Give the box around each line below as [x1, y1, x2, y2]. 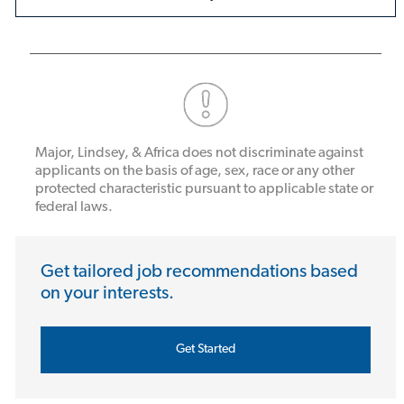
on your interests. [40, 285, 174, 304]
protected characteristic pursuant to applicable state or [34, 182, 373, 197]
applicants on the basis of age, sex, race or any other [34, 164, 354, 179]
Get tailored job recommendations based [40, 263, 358, 282]
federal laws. [34, 200, 113, 216]
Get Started [175, 343, 235, 357]
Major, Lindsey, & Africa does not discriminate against [34, 146, 363, 161]
